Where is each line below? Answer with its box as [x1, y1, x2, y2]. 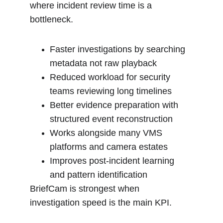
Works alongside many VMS [50, 128, 165, 138]
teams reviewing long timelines [50, 86, 172, 96]
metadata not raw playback [50, 58, 157, 68]
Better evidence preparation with [50, 100, 181, 110]
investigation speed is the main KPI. [30, 198, 172, 208]
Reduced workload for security [50, 72, 173, 82]
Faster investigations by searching [50, 44, 188, 54]
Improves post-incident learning [50, 156, 177, 166]
